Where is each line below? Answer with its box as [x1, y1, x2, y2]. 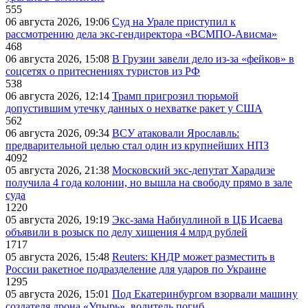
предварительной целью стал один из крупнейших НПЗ [5, 140, 269, 152]
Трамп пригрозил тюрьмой [112, 90, 239, 102]
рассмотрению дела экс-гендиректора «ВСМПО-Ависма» [5, 28, 277, 41]
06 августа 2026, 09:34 [5, 127, 112, 140]
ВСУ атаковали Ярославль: [112, 127, 239, 140]
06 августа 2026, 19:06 [5, 16, 112, 28]
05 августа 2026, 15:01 [5, 288, 112, 300]
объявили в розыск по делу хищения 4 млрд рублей [5, 226, 247, 239]
